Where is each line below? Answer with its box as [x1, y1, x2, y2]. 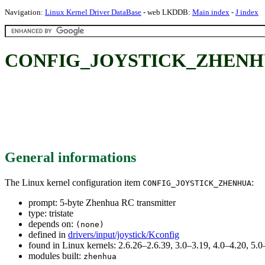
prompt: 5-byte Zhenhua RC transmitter [28, 197, 176, 208]
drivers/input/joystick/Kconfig [68, 229, 179, 240]
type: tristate [28, 208, 73, 218]
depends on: [28, 218, 76, 229]
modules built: [28, 250, 83, 261]
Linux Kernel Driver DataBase [45, 8, 141, 17]
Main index [192, 8, 230, 17]
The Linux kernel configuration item [5, 177, 143, 188]
